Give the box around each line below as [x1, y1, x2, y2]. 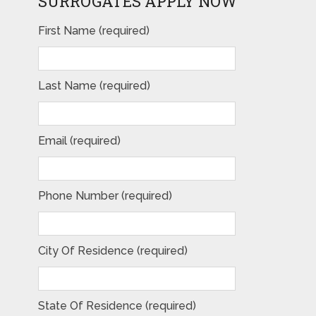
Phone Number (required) [37, 188, 172, 202]
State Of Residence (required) [37, 298, 196, 312]
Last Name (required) [37, 78, 150, 92]
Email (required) [37, 133, 121, 147]
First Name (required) [37, 23, 150, 37]
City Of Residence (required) [37, 243, 188, 257]
